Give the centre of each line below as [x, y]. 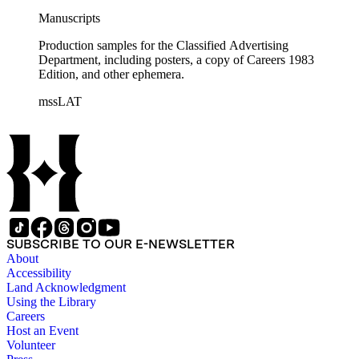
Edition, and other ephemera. [111, 75]
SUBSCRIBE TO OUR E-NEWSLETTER [121, 244]
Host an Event [42, 331]
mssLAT [60, 102]
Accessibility [39, 273]
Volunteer [31, 345]
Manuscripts [69, 18]
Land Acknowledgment [66, 288]
